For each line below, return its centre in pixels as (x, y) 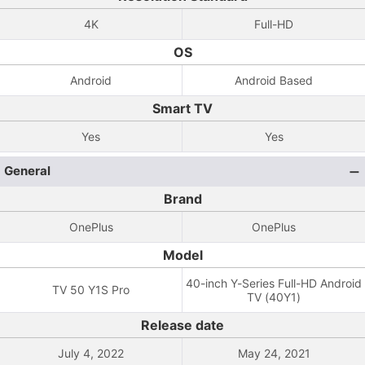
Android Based (274, 80)
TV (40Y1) (274, 297)
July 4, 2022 (91, 353)
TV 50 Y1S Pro (91, 290)
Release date (182, 325)
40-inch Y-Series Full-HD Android (274, 283)
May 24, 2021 (274, 353)
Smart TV (182, 108)
